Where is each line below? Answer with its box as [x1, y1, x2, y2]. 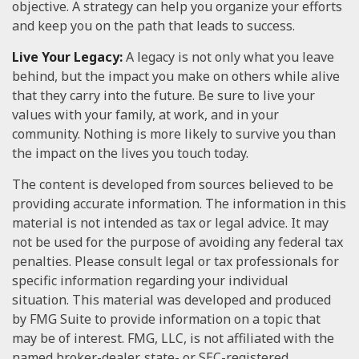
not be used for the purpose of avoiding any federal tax [12, 233, 343, 251]
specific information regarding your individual [12, 272, 288, 289]
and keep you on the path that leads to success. [12, 17, 295, 34]
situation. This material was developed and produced [12, 291, 331, 309]
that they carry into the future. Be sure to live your [12, 87, 315, 104]
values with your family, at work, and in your [12, 106, 279, 123]
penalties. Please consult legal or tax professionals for [12, 252, 339, 270]
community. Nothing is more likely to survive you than [12, 125, 336, 143]
